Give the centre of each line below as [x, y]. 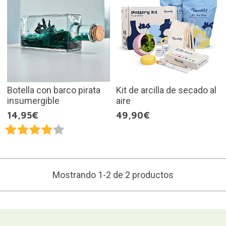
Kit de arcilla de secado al [166, 90]
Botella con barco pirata [53, 90]
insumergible [33, 100]
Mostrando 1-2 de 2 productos [113, 175]
